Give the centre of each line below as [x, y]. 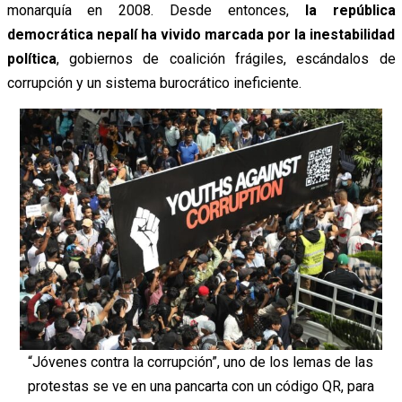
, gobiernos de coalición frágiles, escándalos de [226, 59]
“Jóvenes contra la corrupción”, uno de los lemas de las [201, 363]
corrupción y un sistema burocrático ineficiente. [154, 83]
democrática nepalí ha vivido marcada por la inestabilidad [201, 35]
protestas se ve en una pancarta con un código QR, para [201, 387]
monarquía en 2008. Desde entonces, [148, 11]
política [31, 59]
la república [342, 11]
